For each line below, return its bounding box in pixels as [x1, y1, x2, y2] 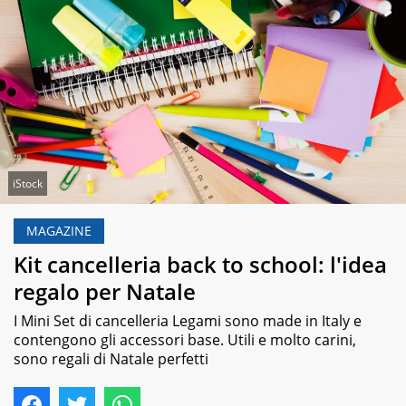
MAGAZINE [26, 222, 92, 240]
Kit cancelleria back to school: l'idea [14, 248, 387, 279]
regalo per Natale [14, 275, 196, 306]
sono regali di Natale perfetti [14, 348, 208, 369]
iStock [13, 176, 43, 192]
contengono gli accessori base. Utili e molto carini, [14, 329, 356, 350]
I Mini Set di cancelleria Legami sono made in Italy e [14, 310, 362, 331]
